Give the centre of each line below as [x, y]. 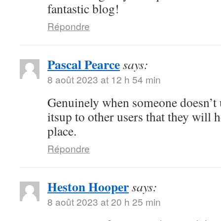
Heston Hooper [88, 186]
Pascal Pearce [84, 64]
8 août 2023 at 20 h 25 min [104, 202]
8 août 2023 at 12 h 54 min [104, 79]
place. [62, 131]
